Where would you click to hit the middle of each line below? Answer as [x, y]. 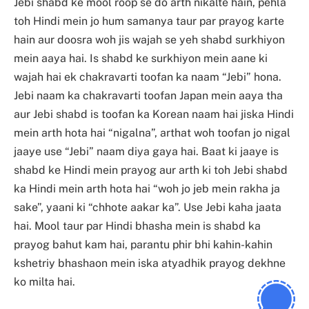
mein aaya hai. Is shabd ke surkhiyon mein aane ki [141, 59]
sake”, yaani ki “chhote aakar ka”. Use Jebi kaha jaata [148, 208]
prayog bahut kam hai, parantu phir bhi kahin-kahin [143, 245]
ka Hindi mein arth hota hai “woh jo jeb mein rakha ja [147, 189]
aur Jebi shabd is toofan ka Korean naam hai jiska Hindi [154, 114]
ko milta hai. [44, 282]
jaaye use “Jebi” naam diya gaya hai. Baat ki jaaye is [146, 152]
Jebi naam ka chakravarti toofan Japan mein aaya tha [148, 96]
